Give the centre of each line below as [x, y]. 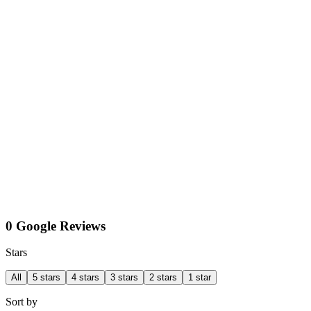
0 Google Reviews [56, 226]
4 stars [85, 278]
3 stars [124, 278]
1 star [200, 278]
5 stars [47, 278]
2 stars [163, 278]
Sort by [22, 302]
